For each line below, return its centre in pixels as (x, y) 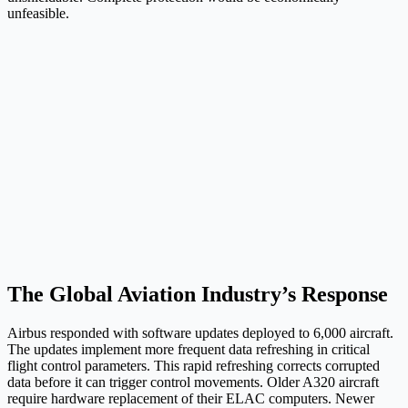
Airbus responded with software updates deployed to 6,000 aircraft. (200, 333)
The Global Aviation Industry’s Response (198, 295)
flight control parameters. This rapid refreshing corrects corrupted (194, 366)
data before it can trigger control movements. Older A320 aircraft (193, 382)
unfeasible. (38, 14)
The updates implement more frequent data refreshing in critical (189, 350)
